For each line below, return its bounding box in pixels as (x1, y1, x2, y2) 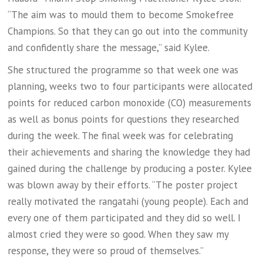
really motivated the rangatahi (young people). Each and (8, 194, 249, 208)
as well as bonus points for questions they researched (8, 112, 240, 126)
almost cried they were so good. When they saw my (8, 227, 229, 241)
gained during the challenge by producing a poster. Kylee (8, 161, 252, 175)
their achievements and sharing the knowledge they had (8, 145, 251, 159)
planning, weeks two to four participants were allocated (8, 79, 253, 93)
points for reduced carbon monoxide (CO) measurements (8, 96, 252, 109)
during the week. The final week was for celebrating (8, 129, 234, 142)
